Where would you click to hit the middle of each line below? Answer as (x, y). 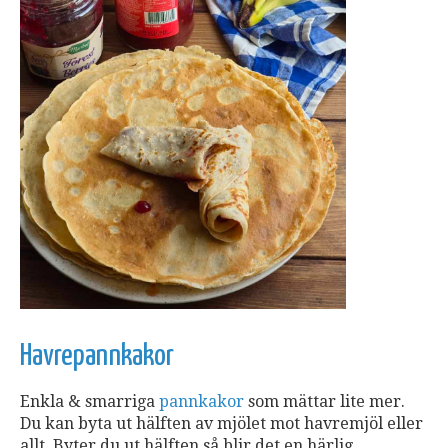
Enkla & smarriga (89, 401)
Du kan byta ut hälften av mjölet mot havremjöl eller (221, 423)
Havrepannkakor (97, 355)
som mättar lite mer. (324, 401)
